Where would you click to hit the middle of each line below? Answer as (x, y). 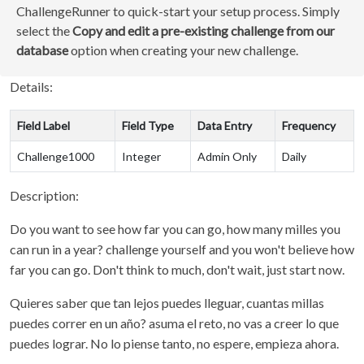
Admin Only (227, 156)
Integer (141, 156)
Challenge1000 (56, 156)
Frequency (309, 126)
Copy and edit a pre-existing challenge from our (204, 30)
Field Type (148, 126)
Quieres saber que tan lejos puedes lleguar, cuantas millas (167, 303)
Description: (44, 195)
